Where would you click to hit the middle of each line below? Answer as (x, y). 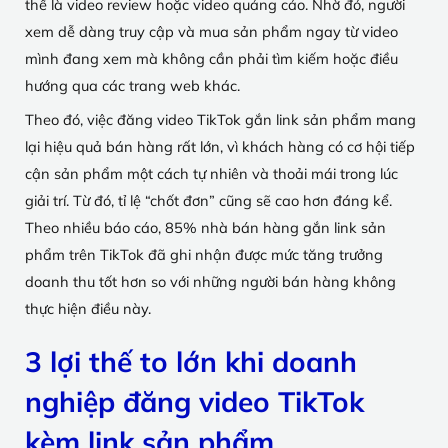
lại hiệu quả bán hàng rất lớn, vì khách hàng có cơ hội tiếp (220, 146)
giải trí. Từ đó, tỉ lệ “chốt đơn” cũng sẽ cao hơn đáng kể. (208, 200)
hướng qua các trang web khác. (134, 85)
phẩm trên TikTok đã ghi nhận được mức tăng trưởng (204, 254)
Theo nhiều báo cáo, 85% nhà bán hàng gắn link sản (205, 227)
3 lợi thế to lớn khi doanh (191, 361)
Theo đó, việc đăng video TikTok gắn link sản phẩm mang (220, 119)
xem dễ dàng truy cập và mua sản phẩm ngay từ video (211, 31)
